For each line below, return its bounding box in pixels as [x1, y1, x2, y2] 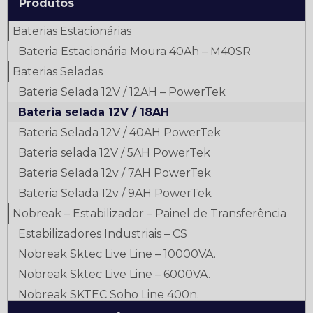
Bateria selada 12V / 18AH [18, 105, 169, 119]
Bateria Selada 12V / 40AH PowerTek [18, 126, 221, 139]
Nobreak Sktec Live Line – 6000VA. [18, 268, 210, 281]
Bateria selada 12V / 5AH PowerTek [18, 146, 210, 159]
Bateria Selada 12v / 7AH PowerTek [18, 166, 211, 180]
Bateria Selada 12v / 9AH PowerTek [18, 187, 212, 200]
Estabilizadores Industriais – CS [18, 227, 187, 240]
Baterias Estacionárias [13, 24, 131, 38]
